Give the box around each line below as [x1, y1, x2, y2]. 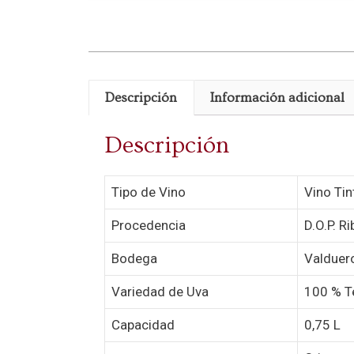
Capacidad [111, 316, 175, 333]
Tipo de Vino [111, 183, 186, 200]
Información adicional [210, 90, 345, 106]
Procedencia [111, 217, 186, 233]
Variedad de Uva [111, 283, 209, 299]
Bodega [111, 250, 157, 266]
